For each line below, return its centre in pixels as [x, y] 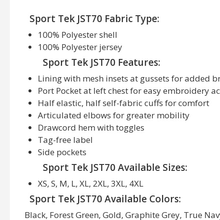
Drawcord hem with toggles [91, 127]
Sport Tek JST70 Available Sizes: [115, 167]
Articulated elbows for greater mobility [114, 115]
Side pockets [62, 152]
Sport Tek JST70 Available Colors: [105, 199]
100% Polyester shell [78, 35]
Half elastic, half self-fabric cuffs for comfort [124, 103]
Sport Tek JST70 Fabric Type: [94, 19]
